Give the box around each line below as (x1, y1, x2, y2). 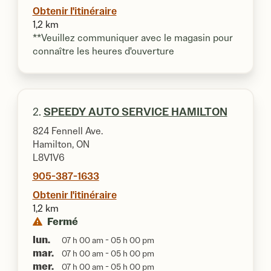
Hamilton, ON (32, 139, 90, 150)
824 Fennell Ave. (32, 125, 103, 137)
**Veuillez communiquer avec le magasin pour (32, 32, 233, 44)
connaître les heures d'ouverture (32, 45, 174, 57)
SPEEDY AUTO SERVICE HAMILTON (43, 105, 227, 119)
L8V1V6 (32, 152, 65, 163)
